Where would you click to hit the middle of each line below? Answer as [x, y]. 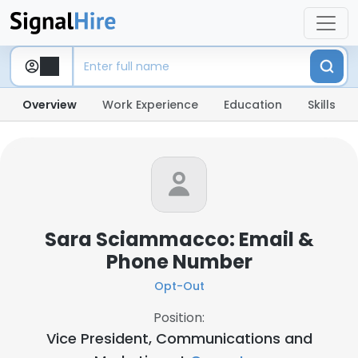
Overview [50, 105]
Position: [179, 318]
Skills [322, 105]
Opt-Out [179, 286]
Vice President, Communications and [179, 338]
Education [253, 105]
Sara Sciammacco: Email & [179, 239]
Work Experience [150, 105]
